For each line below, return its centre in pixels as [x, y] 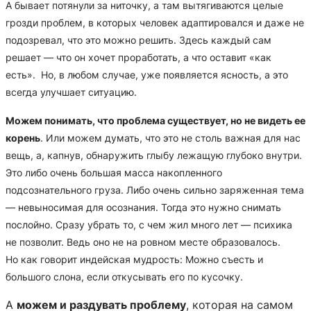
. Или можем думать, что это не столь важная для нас [170, 138]
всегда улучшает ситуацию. [71, 92]
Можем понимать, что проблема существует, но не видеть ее [155, 121]
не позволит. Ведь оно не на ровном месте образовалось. [143, 242]
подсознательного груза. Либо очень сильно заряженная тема [155, 190]
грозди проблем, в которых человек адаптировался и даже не [155, 22]
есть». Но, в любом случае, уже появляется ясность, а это [147, 74]
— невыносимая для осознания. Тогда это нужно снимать [143, 208]
